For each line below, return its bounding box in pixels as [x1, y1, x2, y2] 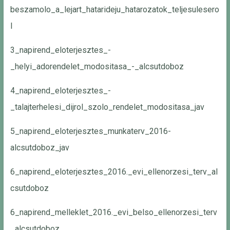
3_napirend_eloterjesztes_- [10, 45, 111, 55]
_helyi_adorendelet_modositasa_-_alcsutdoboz [10, 62, 184, 72]
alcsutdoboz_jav [10, 143, 69, 153]
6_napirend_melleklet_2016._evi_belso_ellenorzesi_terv [10, 207, 217, 218]
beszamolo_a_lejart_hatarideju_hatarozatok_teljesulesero [10, 5, 219, 15]
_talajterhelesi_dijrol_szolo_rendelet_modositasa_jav [10, 102, 204, 112]
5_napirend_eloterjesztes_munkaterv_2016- [10, 126, 171, 137]
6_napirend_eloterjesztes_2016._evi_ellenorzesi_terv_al [10, 167, 218, 177]
